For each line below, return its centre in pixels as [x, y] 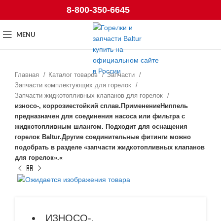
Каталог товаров [74, 75]
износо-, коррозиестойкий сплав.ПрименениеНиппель [101, 106]
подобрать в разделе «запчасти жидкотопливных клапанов [110, 147]
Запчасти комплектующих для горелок [74, 85]
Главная [28, 75]
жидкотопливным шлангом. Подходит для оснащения [101, 127]
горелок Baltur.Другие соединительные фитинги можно [103, 137]
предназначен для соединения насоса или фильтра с [100, 116]
